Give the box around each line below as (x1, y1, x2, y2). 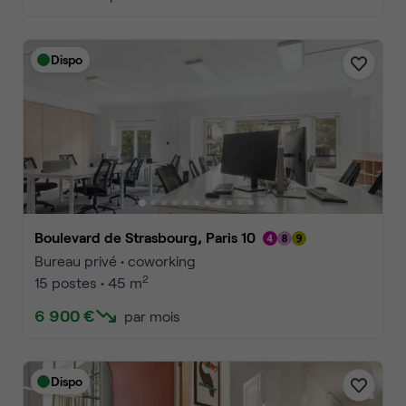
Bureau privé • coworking (34, 252, 196, 269)
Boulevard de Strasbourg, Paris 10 (43, 228, 256, 246)
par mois (124, 307, 180, 324)
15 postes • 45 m (34, 274, 142, 291)
